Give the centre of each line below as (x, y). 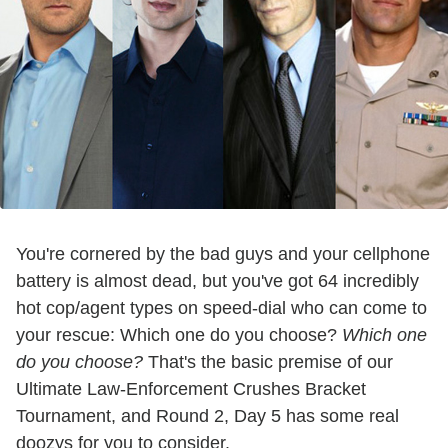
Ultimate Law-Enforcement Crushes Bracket (191, 388)
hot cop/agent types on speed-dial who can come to (221, 307)
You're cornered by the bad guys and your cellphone (223, 253)
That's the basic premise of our (268, 361)
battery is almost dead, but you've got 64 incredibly (217, 280)
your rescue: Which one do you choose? (179, 334)
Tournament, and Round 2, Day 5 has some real (207, 415)
